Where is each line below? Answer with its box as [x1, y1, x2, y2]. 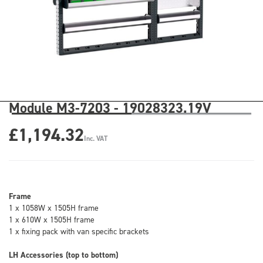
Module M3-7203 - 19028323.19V [9, 99, 211, 117]
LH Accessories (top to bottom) [9, 249, 118, 260]
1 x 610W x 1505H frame [9, 214, 95, 224]
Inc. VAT [84, 134, 107, 143]
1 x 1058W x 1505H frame [9, 203, 99, 213]
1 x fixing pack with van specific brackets [9, 226, 149, 236]
